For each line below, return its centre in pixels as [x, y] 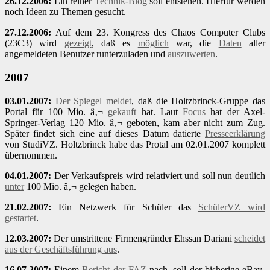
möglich [153, 43]
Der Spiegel [79, 101]
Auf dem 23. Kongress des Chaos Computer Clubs [158, 33]
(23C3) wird [35, 43]
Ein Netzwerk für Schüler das [125, 207]
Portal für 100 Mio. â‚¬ [57, 111]
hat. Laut [160, 111]
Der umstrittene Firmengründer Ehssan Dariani [143, 238]
